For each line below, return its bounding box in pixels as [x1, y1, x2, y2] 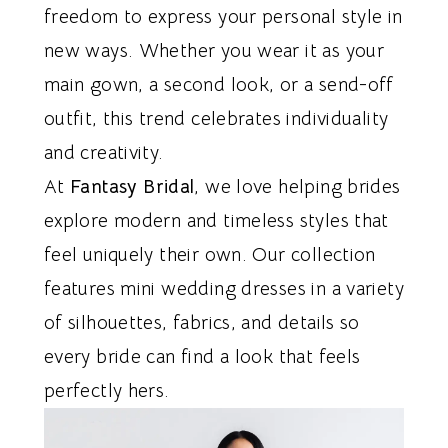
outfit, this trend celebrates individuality [43, 106, 389, 131]
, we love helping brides [194, 174, 401, 199]
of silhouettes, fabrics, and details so [43, 310, 360, 335]
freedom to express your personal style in [43, 4, 403, 29]
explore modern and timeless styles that [43, 208, 389, 233]
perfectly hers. [43, 378, 170, 403]
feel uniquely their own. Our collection [43, 242, 376, 267]
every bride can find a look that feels [43, 344, 361, 369]
